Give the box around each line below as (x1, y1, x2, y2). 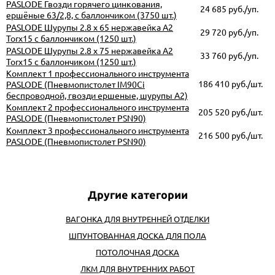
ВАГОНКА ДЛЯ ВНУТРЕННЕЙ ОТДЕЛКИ (66, 214, 209, 223)
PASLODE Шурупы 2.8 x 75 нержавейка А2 (6, 45, 173, 56)
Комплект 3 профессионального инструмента (6, 125, 189, 136)
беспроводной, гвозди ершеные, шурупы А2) (6, 90, 188, 101)
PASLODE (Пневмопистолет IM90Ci (6, 79, 145, 90)
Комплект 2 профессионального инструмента (6, 102, 189, 112)
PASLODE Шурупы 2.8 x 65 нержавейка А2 (6, 22, 173, 33)
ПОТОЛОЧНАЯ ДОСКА (96, 247, 179, 257)
